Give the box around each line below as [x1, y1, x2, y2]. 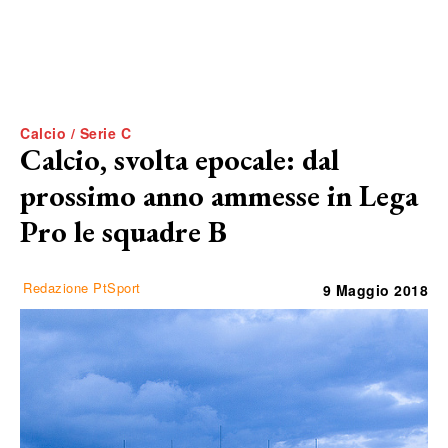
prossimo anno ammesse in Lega [20, 175, 418, 215]
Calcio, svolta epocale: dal [20, 139, 339, 179]
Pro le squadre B [20, 211, 227, 251]
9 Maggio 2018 [322, 279, 428, 300]
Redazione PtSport [23, 277, 141, 297]
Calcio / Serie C [20, 122, 131, 143]
